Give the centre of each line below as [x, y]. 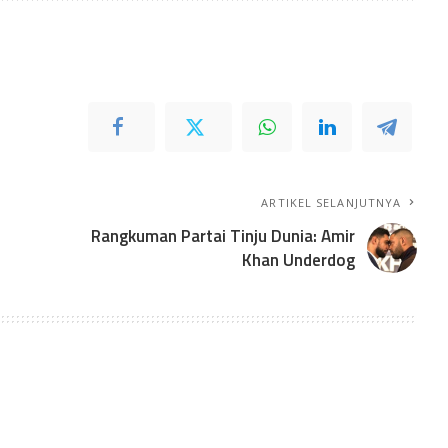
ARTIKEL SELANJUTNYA [331, 202]
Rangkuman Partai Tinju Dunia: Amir [223, 235]
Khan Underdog [299, 259]
